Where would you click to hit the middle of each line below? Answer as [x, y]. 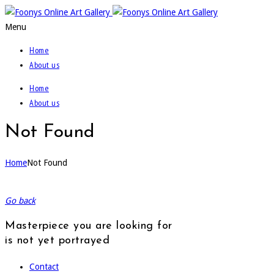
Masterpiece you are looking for [89, 226]
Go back [20, 200]
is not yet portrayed [57, 240]
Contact [44, 266]
